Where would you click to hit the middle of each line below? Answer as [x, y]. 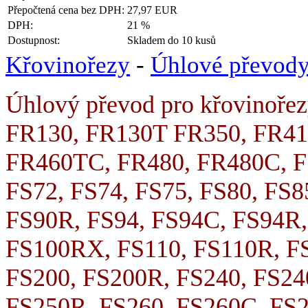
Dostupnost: [34, 40]
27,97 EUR [152, 10]
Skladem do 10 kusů [172, 40]
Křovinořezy [68, 65]
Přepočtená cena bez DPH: [66, 10]
